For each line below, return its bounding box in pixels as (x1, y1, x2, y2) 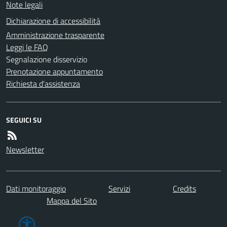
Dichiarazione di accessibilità (6, 14, 100, 27)
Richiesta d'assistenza (6, 77, 80, 90)
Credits (173, 182, 196, 195)
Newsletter (6, 143, 44, 156)
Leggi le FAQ (6, 41, 48, 53)
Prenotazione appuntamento (6, 65, 103, 78)
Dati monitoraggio (6, 182, 66, 195)
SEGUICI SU (6, 114, 42, 125)
